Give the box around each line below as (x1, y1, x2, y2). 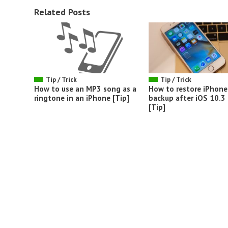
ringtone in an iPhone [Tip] (34, 93, 129, 103)
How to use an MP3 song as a (34, 83, 136, 94)
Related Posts (34, 6, 90, 18)
